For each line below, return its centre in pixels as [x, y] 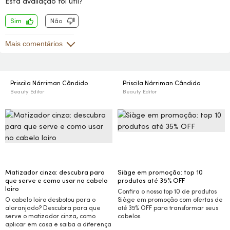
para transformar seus [185, 208]
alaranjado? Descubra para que [53, 208]
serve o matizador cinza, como [50, 216]
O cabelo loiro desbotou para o [50, 199]
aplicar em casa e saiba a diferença [58, 224]
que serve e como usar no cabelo [56, 180]
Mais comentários [34, 44]
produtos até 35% [145, 180]
